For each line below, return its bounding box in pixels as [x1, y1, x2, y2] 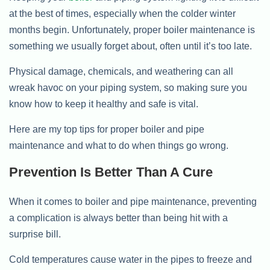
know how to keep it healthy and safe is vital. [9, 99, 198, 109]
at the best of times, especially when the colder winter [9, 8, 236, 19]
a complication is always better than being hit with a [9, 213, 228, 223]
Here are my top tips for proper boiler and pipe [9, 124, 204, 134]
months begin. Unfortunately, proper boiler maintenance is [9, 25, 255, 35]
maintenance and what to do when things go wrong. [9, 140, 228, 151]
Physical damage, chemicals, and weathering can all [9, 66, 233, 77]
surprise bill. [9, 229, 61, 239]
